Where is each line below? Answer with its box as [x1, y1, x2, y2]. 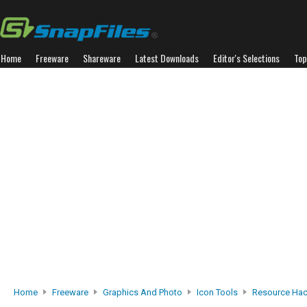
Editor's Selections [213, 51, 280, 65]
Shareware [83, 51, 121, 65]
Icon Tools [197, 287, 238, 297]
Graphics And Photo [103, 287, 182, 297]
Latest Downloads [135, 51, 199, 65]
